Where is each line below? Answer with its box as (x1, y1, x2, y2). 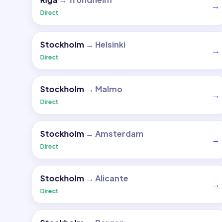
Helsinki (95, 39, 125, 50)
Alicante (95, 173, 128, 183)
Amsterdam (95, 128, 144, 139)
